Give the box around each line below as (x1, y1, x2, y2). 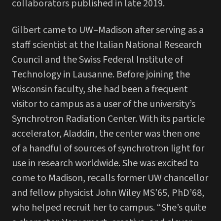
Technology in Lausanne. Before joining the (12, 67, 190, 81)
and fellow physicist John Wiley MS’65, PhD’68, (12, 185, 204, 200)
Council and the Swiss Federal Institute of (12, 52, 183, 67)
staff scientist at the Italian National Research (12, 37, 202, 52)
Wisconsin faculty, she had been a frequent (12, 82, 188, 96)
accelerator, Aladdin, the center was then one (12, 126, 200, 141)
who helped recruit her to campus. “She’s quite (12, 200, 206, 215)
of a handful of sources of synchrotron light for (12, 141, 204, 155)
